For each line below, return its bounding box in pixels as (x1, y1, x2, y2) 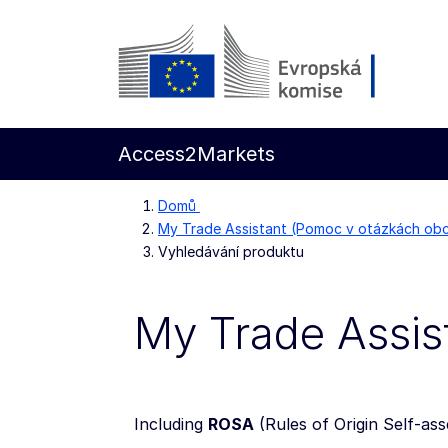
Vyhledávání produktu (158, 243, 304, 260)
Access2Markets (118, 142, 275, 166)
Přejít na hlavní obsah (45, 48, 223, 70)
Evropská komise (117, 107, 254, 127)
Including (134, 413, 208, 434)
